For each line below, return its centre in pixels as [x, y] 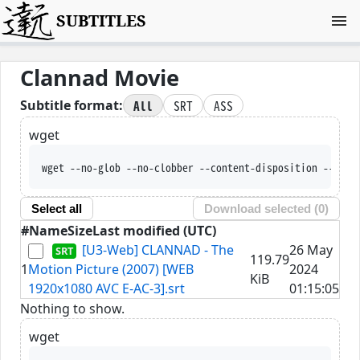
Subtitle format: [72, 106]
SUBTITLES [102, 20]
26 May [311, 250]
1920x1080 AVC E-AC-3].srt [106, 288]
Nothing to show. [72, 308]
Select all [56, 209]
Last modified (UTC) [154, 230]
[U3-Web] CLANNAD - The [158, 250]
